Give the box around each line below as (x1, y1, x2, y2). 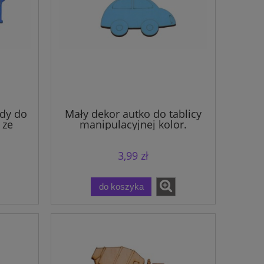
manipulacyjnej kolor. (80, 117, 187, 132)
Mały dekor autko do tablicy (65, 107, 202, 121)
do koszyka (98, 181, 144, 192)
